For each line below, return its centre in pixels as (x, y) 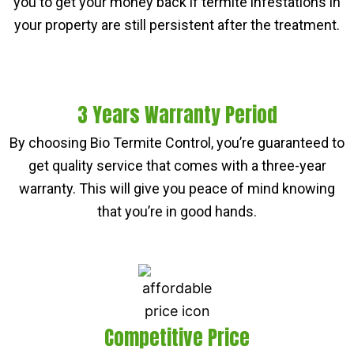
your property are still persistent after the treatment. (177, 24)
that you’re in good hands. (177, 212)
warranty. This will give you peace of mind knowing (177, 189)
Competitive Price (177, 337)
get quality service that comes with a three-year (177, 166)
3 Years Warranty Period (177, 115)
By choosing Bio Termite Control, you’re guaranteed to (177, 143)
